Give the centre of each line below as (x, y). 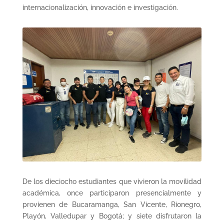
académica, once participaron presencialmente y (112, 193)
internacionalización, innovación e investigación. (100, 7)
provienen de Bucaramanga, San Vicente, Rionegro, (112, 204)
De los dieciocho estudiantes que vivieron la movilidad (112, 181)
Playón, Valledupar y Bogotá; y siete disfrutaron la (112, 216)
